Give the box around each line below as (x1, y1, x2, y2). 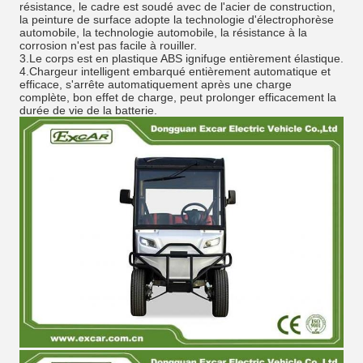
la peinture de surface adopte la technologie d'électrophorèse (19, 13, 334, 26)
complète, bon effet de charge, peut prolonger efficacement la (19, 91, 336, 104)
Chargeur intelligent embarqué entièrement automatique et (29, 65, 331, 78)
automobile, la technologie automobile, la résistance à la (19, 26, 307, 39)
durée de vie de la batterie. (19, 104, 157, 117)
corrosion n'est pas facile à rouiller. (19, 39, 197, 52)
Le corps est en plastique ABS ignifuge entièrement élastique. (29, 52, 344, 65)
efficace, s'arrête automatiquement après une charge (19, 78, 292, 91)
